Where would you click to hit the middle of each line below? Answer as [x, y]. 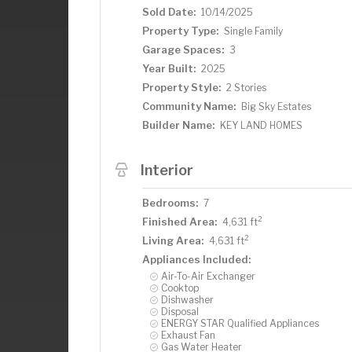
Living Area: [173, 240]
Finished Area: [180, 221]
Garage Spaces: [183, 49]
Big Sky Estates [276, 106]
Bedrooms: [170, 202]
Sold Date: [169, 11]
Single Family [253, 31]
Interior [167, 169]
